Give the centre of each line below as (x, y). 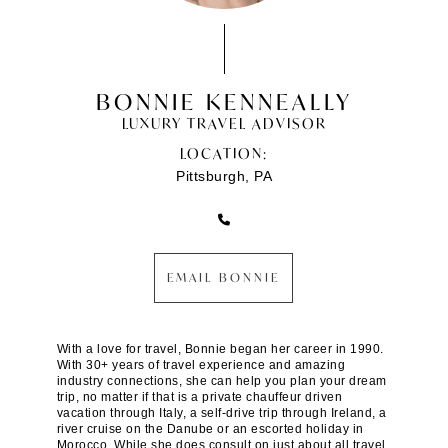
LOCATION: (224, 153)
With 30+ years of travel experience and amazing (201, 365)
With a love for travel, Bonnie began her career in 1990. (220, 349)
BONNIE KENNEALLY (224, 101)
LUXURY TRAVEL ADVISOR (224, 123)
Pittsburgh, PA (224, 175)
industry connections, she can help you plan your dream (221, 381)
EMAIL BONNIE (223, 277)
